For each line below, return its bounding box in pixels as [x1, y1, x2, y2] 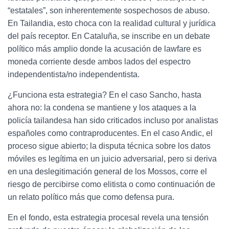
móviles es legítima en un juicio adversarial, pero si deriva [8, 154, 217, 163]
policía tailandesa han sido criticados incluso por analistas [8, 116, 218, 125]
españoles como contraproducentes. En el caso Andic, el [8, 129, 213, 138]
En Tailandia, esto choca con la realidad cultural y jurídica [8, 19, 216, 28]
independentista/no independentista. [8, 70, 140, 79]
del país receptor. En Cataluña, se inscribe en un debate [8, 32, 210, 40]
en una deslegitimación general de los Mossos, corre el [8, 167, 207, 176]
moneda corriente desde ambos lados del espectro [8, 57, 191, 66]
